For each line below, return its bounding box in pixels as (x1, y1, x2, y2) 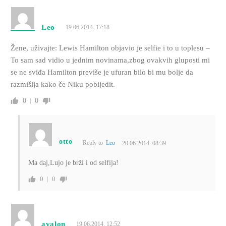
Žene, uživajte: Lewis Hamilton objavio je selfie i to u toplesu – (10, 44, 210, 52)
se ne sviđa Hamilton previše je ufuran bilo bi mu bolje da (10, 68, 193, 77)
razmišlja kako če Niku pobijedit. (10, 80, 115, 89)
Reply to (82, 139, 106, 147)
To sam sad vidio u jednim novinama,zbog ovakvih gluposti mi (10, 56, 210, 65)
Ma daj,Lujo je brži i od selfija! (28, 159, 119, 167)
